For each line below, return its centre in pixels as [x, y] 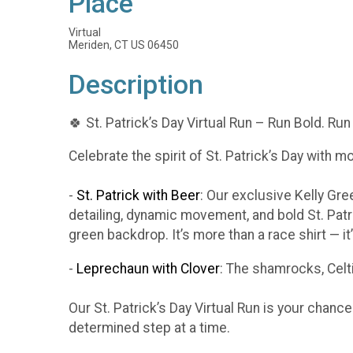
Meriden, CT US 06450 [124, 45]
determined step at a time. [149, 327]
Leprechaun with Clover [148, 268]
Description [136, 85]
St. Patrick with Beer [138, 196]
